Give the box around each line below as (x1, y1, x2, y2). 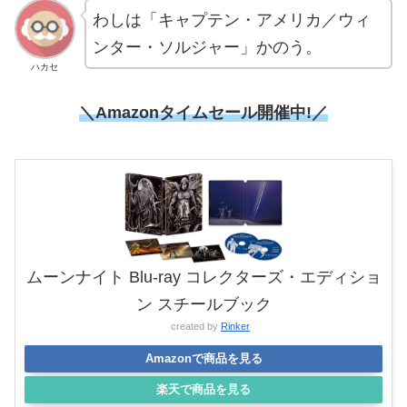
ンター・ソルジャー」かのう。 (92, 38, 322, 57)
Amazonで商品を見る (144, 352, 263, 366)
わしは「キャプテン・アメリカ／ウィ (92, 11, 371, 30)
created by (171, 321, 221, 333)
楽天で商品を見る (156, 382, 251, 397)
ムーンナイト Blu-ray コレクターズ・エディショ (25, 268, 382, 287)
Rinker (221, 321, 250, 333)
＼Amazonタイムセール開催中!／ (79, 103, 328, 122)
